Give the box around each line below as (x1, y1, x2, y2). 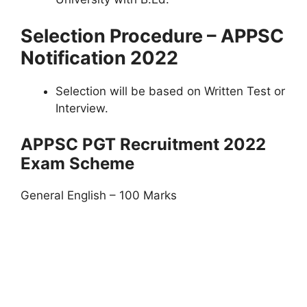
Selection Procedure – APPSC (21, 25, 284, 47)
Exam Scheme (21, 153, 134, 173)
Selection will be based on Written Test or (56, 84, 285, 98)
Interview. (56, 101, 108, 115)
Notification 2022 (21, 47, 178, 69)
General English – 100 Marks (21, 188, 177, 202)
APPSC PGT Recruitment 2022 (21, 134, 266, 154)
